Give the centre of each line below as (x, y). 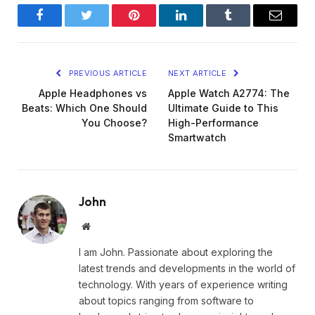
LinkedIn (203, 26)
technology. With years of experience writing (183, 284)
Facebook (63, 26)
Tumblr (246, 26)
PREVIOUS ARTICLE (107, 73)
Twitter (104, 26)
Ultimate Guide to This (223, 108)
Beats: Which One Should (84, 108)
